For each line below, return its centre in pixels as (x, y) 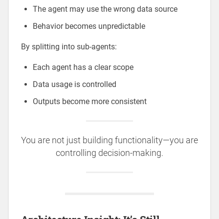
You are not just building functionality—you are (109, 141)
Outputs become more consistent (89, 102)
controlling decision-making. (109, 153)
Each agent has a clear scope (83, 67)
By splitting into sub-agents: (69, 47)
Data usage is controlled (74, 85)
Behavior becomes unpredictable (89, 26)
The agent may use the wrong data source (105, 9)
